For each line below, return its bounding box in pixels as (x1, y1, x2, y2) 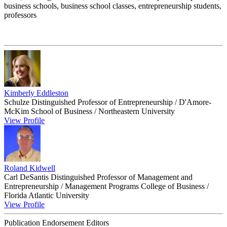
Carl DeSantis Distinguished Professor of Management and (4, 173, 193, 182)
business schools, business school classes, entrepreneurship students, (4, 2, 221, 11)
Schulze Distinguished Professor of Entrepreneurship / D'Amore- (4, 98, 211, 107)
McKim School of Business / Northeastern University (4, 107, 175, 116)
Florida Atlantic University (4, 191, 89, 200)
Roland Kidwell (4, 164, 55, 173)
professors (4, 11, 36, 20)
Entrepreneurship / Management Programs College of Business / (4, 182, 209, 191)
